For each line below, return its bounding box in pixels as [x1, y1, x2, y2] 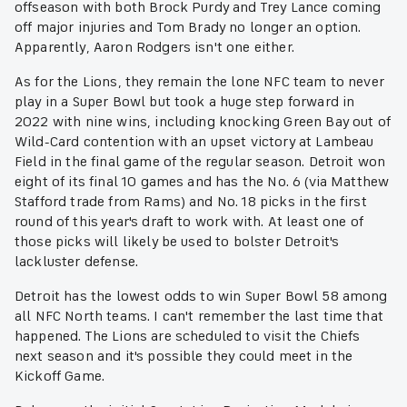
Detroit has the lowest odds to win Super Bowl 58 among [15, 287, 388, 306]
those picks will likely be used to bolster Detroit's [15, 233, 340, 252]
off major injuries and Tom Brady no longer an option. [15, 18, 362, 37]
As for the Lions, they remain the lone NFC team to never [15, 73, 384, 92]
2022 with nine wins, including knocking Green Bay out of [15, 113, 391, 132]
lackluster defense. [15, 253, 139, 272]
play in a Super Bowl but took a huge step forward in [15, 93, 355, 112]
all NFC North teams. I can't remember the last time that [15, 307, 383, 326]
